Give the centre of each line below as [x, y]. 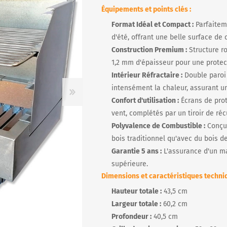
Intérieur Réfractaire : [147, 75]
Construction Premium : [149, 50]
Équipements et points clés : [146, 9]
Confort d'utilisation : [145, 101]
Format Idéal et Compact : [153, 25]
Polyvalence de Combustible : [159, 126]
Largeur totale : [137, 204]
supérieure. [130, 164]
